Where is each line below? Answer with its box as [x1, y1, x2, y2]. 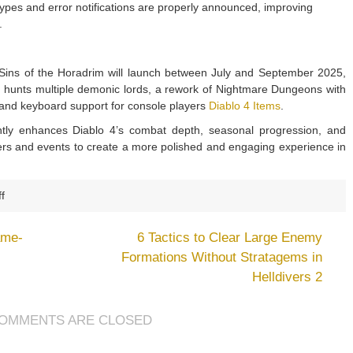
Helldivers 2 [252, 269, 322, 284]
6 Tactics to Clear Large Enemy [137, 230, 322, 245]
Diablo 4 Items [209, 99, 281, 112]
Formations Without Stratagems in [121, 250, 322, 265]
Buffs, [4, 337, 32, 350]
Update [4, 271, 40, 284]
